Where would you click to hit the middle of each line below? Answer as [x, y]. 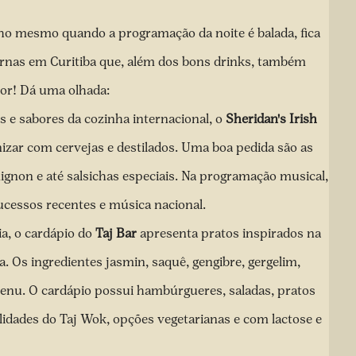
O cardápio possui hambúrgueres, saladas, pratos [172, 290]
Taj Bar [116, 233]
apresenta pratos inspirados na [230, 233]
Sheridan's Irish [271, 119]
